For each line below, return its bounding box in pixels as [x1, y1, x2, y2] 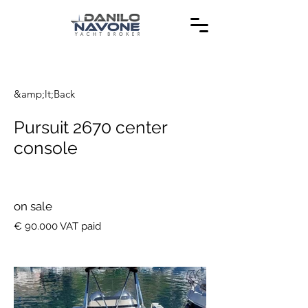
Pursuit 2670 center [14, 117, 167, 137]
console [14, 137, 78, 158]
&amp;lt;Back [14, 87, 75, 100]
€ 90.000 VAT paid [14, 220, 101, 232]
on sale [14, 199, 52, 213]
